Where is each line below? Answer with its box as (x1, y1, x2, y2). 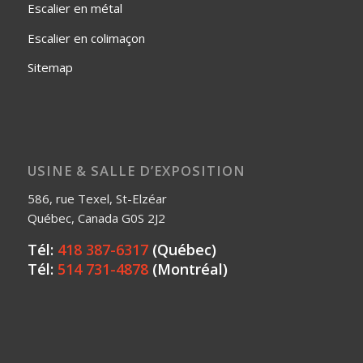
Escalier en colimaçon (27, 29, 145, 46)
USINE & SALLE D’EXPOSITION (27, 161, 246, 181)
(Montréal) (147, 259, 228, 280)
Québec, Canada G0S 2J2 (27, 209, 165, 226)
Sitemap (27, 59, 73, 76)
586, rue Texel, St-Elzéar (27, 190, 167, 207)
